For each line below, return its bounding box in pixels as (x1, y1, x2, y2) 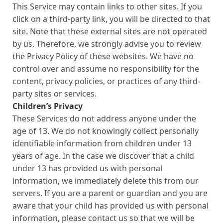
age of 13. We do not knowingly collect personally (12, 125, 199, 136)
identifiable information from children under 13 (12, 138, 192, 149)
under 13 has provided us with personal (12, 163, 162, 174)
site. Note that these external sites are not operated (12, 26, 207, 37)
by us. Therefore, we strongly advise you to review (12, 38, 201, 49)
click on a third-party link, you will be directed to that (12, 13, 210, 24)
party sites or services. (12, 88, 97, 99)
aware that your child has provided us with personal (12, 200, 209, 211)
